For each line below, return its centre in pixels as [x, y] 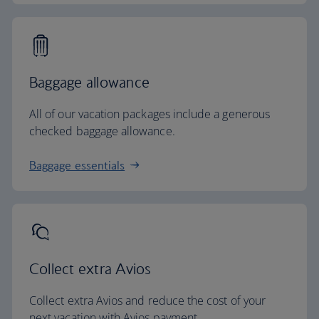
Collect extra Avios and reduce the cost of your [148, 300]
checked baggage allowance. [102, 131]
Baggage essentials [77, 165]
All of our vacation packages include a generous [150, 114]
